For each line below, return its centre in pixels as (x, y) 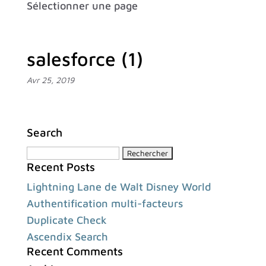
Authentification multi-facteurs (104, 203)
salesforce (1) (85, 59)
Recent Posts (61, 167)
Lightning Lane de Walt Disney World (119, 187)
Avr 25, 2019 (50, 80)
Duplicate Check (66, 220)
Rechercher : (58, 152)
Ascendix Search (67, 237)
